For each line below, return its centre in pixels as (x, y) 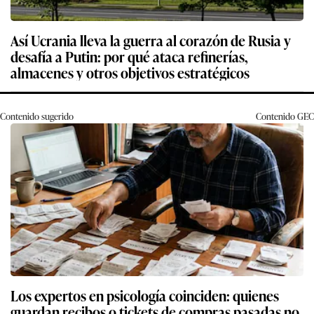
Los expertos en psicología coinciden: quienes (145, 295)
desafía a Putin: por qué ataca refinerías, (129, 56)
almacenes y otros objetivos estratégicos (130, 73)
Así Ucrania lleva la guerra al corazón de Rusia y (151, 40)
